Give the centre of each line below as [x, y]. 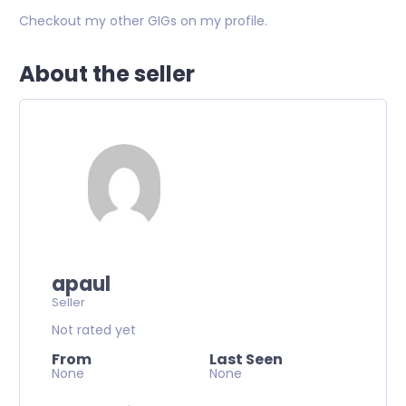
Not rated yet [94, 330]
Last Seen [246, 359]
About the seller [107, 74]
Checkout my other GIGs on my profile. [143, 21]
